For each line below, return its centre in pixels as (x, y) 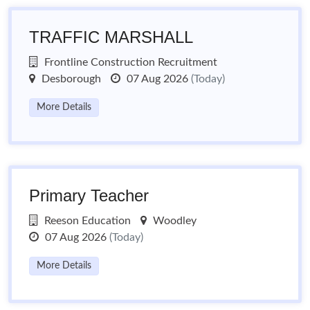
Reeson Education (86, 221)
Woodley (173, 221)
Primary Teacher (89, 195)
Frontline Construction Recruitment (129, 62)
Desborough (70, 79)
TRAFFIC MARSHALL (111, 37)
